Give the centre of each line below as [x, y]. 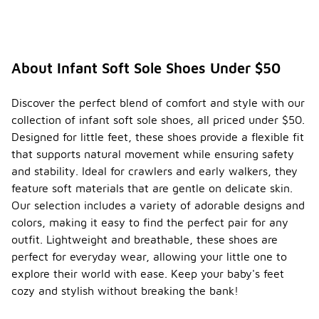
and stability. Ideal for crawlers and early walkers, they [155, 171]
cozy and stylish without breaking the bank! [125, 291]
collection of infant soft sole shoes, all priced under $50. [158, 120]
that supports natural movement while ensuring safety [153, 154]
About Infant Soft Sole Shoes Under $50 [146, 68]
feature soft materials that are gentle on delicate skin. [152, 188]
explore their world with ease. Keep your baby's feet [148, 274]
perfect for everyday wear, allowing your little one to [149, 257]
